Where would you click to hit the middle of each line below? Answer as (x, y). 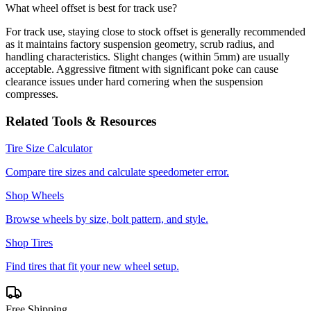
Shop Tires (29, 242)
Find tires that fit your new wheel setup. (92, 266)
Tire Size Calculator (49, 148)
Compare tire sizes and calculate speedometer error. (117, 171)
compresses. (32, 94)
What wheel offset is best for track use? (91, 8)
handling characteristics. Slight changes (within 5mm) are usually (148, 57)
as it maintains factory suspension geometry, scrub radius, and (140, 44)
